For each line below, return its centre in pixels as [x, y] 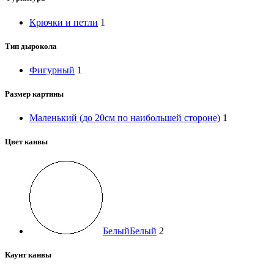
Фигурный [52, 70]
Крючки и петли [64, 22]
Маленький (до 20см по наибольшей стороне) [125, 118]
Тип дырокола [31, 46]
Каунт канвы [28, 254]
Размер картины [34, 94]
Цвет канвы [26, 142]
